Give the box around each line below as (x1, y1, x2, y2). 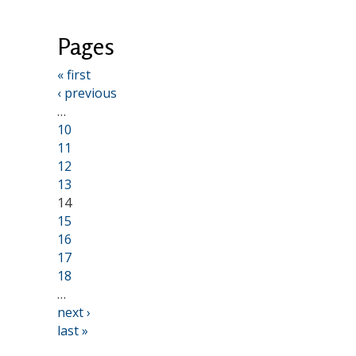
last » (57, 321, 88, 339)
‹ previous (57, 83, 117, 102)
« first (57, 65, 91, 83)
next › (57, 303, 91, 321)
